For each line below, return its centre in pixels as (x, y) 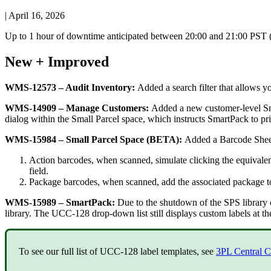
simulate (171, 160)
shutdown (178, 202)
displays (181, 213)
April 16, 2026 (37, 15)
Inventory (112, 87)
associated (211, 181)
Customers (124, 108)
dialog (17, 119)
